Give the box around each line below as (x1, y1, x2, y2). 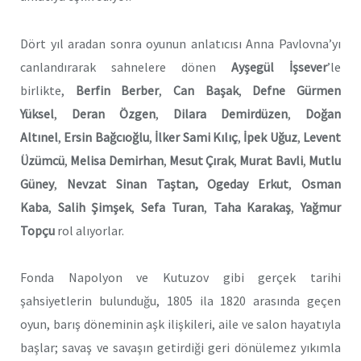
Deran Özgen (72, 105, 156, 122)
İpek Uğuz (240, 128, 297, 145)
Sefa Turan (135, 198, 204, 215)
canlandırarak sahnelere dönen (20, 58, 231, 75)
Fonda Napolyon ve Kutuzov (20, 269, 209, 286)
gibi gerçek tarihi (222, 269, 342, 286)
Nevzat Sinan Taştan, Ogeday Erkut (66, 175, 289, 192)
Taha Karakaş (213, 198, 292, 215)
